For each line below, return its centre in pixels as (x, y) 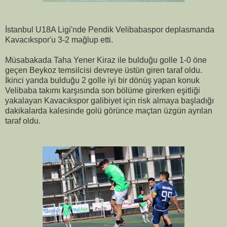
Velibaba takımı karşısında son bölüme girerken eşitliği (103, 91)
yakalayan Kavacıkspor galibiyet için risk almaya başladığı (109, 101)
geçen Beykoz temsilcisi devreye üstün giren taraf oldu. (104, 70)
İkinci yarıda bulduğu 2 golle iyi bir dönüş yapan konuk (102, 81)
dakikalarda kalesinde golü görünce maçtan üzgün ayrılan (109, 111)
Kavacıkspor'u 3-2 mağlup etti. (59, 40)
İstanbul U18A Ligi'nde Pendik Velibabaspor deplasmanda (110, 30)
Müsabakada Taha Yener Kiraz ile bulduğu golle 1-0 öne (106, 60)
